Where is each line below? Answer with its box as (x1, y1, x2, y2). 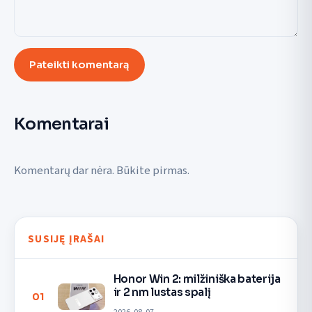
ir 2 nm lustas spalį (113, 286, 211, 299)
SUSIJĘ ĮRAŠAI (28, 231, 104, 247)
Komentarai (14, 114, 109, 135)
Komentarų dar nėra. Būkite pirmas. (14, 162, 189, 180)
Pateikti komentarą (29, 58, 130, 71)
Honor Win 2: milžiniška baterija (113, 272, 281, 286)
